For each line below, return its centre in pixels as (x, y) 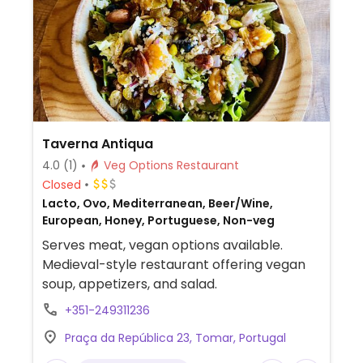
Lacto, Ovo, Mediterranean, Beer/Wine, (157, 203)
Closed (61, 184)
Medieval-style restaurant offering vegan (173, 265)
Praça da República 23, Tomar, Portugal (175, 338)
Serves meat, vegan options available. (162, 245)
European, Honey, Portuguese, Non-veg (158, 220)
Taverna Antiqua (97, 144)
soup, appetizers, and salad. (129, 284)
